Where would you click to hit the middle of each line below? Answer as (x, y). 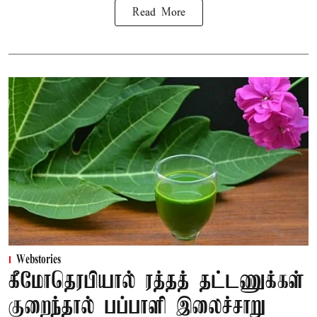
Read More (158, 12)
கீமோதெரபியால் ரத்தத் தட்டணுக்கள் (156, 282)
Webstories (39, 261)
